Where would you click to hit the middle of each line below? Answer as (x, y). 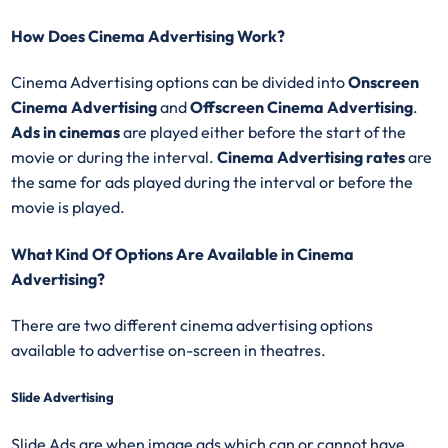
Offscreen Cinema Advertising (302, 107)
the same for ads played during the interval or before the (212, 182)
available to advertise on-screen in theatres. (169, 349)
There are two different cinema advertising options (192, 324)
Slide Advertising (63, 397)
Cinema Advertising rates (311, 157)
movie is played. (68, 207)
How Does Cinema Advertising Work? (148, 36)
